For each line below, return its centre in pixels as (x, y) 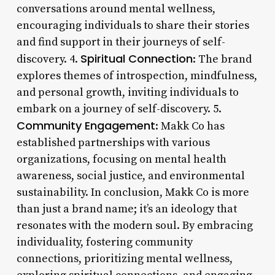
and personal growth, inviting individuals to (127, 92)
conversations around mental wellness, (116, 9)
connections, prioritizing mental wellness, (124, 258)
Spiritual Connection (136, 58)
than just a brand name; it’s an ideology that (126, 209)
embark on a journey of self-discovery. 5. (119, 109)
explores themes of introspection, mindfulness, (137, 76)
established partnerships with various (113, 142)
